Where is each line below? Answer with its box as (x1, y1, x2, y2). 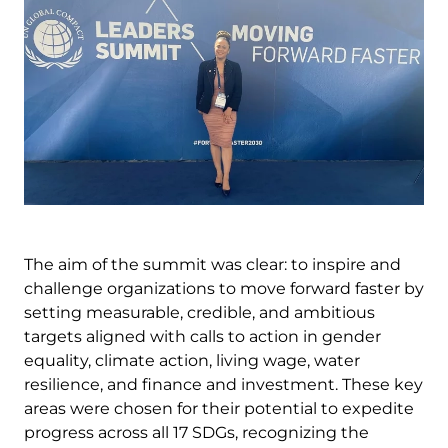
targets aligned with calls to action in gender (24, 326, 381, 346)
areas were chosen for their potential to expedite (24, 398, 414, 418)
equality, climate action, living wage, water (24, 350, 360, 370)
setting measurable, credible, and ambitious (24, 302, 375, 322)
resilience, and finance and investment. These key (24, 374, 423, 394)
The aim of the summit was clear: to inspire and (24, 254, 401, 274)
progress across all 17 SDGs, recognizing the (24, 422, 369, 442)
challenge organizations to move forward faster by (24, 278, 424, 298)
